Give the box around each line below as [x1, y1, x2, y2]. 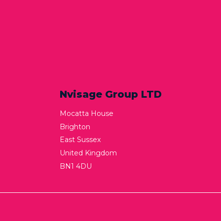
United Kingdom [60, 148, 117, 158]
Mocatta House [60, 109, 113, 118]
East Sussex [60, 135, 101, 145]
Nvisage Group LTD [60, 88, 162, 101]
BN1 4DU [60, 161, 92, 171]
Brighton [60, 122, 90, 131]
